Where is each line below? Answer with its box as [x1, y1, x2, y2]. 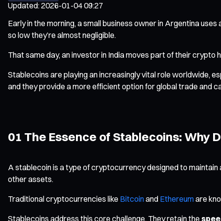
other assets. [8, 174, 53, 184]
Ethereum [160, 193, 194, 204]
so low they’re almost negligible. [8, 30, 116, 40]
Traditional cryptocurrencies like [8, 193, 120, 204]
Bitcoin [120, 193, 144, 204]
